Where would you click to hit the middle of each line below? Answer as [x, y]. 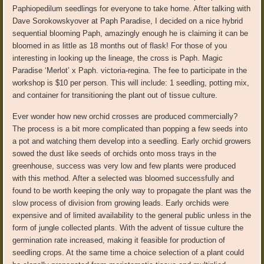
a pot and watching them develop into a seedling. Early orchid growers [132, 141]
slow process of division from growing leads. [89, 203]
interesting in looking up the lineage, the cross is [96, 58]
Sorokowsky [54, 21]
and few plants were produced [184, 166]
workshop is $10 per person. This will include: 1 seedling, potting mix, [131, 82]
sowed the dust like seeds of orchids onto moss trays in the [115, 153]
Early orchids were [197, 203]
